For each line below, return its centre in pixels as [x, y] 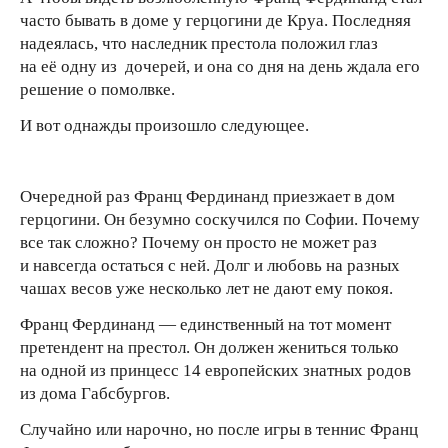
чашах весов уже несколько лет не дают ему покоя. [206, 289]
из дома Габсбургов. [95, 394]
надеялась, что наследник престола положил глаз [199, 44]
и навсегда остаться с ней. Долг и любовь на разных [210, 266]
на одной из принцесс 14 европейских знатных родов [215, 371]
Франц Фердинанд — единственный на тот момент [205, 325]
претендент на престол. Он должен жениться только [209, 348]
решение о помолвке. [97, 90]
